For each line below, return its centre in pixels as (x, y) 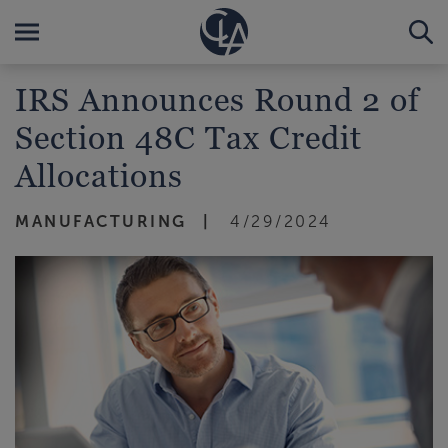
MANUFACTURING (101, 221)
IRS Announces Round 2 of (217, 99)
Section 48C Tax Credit (188, 137)
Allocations (99, 175)
